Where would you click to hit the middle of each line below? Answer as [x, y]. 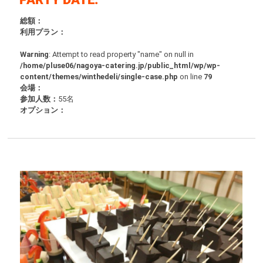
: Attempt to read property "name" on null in [122, 55]
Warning [35, 55]
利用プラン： [43, 32]
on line [191, 77]
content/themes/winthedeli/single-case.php [99, 77]
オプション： [43, 110]
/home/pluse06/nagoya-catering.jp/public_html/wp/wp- [120, 66]
